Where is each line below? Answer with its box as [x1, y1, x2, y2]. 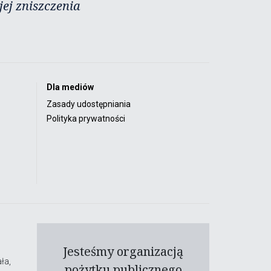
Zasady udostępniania [47, 99, 131, 109]
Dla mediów [47, 82, 94, 92]
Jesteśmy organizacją [63, 243, 183, 260]
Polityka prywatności [47, 113, 125, 123]
